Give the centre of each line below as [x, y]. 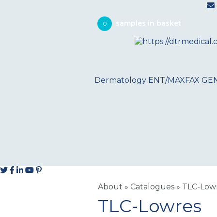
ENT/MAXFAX [174, 80]
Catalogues [152, 187]
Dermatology [120, 80]
